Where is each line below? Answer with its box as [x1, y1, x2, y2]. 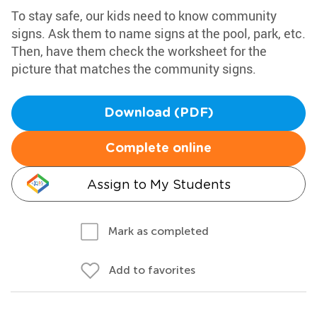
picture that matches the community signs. [11, 60, 256, 77]
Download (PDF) [103, 107, 214, 120]
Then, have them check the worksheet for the [11, 42, 267, 59]
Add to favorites [109, 263, 195, 277]
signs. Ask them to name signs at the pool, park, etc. [11, 25, 306, 42]
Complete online [105, 142, 212, 155]
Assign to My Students [86, 177, 231, 192]
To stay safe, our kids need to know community [11, 7, 277, 24]
